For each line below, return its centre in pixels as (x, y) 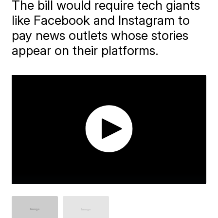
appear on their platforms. (85, 50)
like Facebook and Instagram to (101, 20)
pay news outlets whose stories (100, 35)
